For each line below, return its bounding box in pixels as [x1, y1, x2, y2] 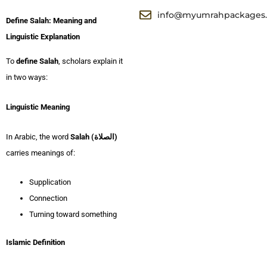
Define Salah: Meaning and [6, 16, 97, 26]
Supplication [29, 178, 71, 187]
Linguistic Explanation [6, 32, 80, 42]
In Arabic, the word [6, 132, 70, 141]
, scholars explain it [58, 57, 123, 66]
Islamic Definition [6, 237, 65, 247]
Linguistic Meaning [6, 102, 70, 111]
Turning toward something [29, 210, 117, 219]
